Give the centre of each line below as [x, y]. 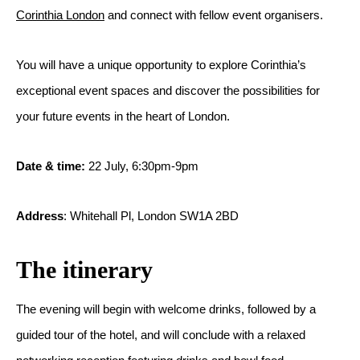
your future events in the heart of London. [123, 116]
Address [40, 216]
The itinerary [84, 270]
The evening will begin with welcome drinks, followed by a [166, 309]
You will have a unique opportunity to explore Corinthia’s [161, 65]
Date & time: [52, 166]
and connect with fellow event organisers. [214, 15]
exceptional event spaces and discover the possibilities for [168, 90]
